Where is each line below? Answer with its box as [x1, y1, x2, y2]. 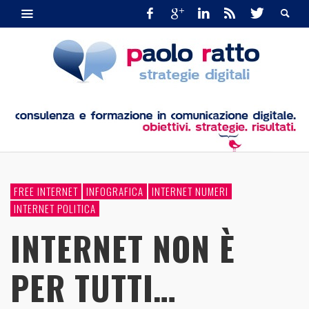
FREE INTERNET [14, 183, 78, 199]
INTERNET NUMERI [152, 183, 228, 199]
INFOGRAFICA [86, 183, 143, 199]
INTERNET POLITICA [14, 200, 96, 216]
